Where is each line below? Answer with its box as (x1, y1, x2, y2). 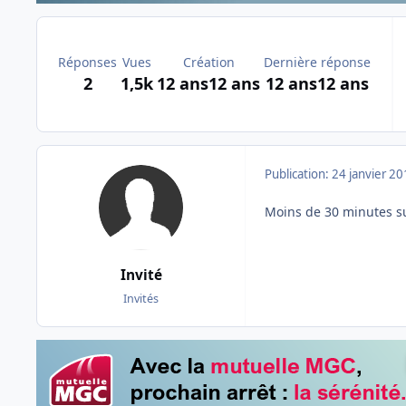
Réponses (58, 53, 118, 72)
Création (182, 53, 235, 72)
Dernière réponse (264, 53, 372, 72)
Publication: (265, 166, 332, 183)
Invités (123, 290, 159, 306)
